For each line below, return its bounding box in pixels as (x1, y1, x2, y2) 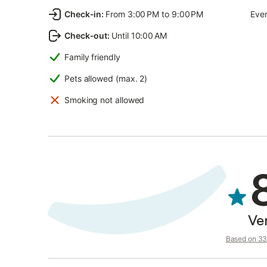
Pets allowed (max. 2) (64, 73, 148, 83)
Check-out (64, 30, 108, 41)
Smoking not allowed (64, 95, 145, 105)
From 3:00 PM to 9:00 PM (105, 9, 204, 19)
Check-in (64, 9, 102, 19)
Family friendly (64, 52, 120, 62)
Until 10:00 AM (111, 30, 167, 41)
